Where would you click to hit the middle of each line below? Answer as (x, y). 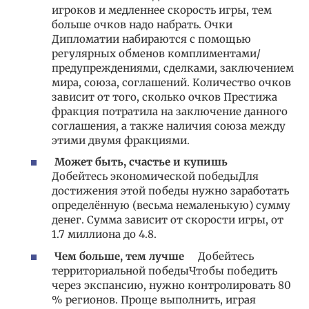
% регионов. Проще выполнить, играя (154, 299)
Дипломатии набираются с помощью (151, 39)
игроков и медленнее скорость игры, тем (162, 10)
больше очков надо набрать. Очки (142, 24)
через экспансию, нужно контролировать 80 (171, 285)
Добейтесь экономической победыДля (155, 177)
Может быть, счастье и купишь (141, 162)
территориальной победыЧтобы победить (165, 270)
